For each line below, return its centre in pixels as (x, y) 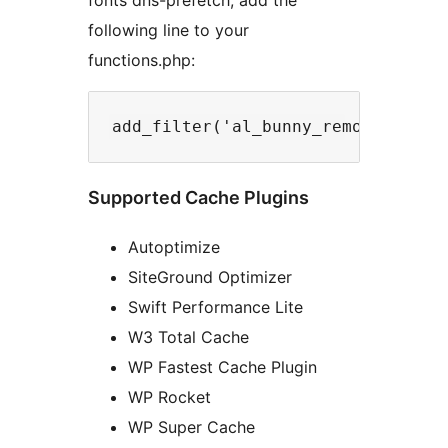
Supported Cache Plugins (198, 198)
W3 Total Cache (188, 337)
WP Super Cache (191, 427)
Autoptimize (174, 247)
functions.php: (141, 60)
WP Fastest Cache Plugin (222, 367)
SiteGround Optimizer (210, 277)
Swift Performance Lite (215, 307)
